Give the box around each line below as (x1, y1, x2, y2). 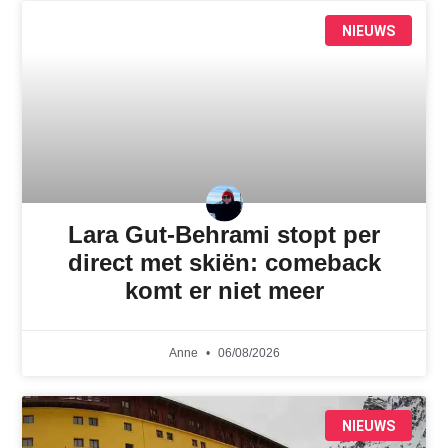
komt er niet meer (124, 277, 324, 305)
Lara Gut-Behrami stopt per (68, 221, 380, 249)
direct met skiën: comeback (67, 249, 381, 277)
